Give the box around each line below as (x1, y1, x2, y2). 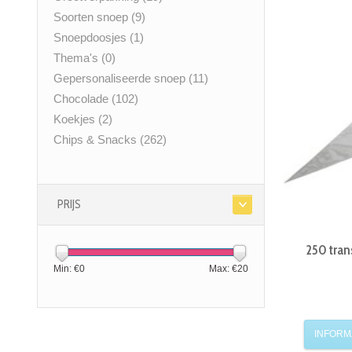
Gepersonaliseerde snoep (53, 71, 189, 86)
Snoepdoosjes (53, 31, 130, 45)
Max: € (209, 263, 237, 275)
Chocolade (53, 92, 112, 106)
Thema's (53, 51, 101, 65)
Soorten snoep (53, 10, 131, 24)
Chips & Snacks (53, 133, 140, 147)
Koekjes (53, 112, 98, 126)
